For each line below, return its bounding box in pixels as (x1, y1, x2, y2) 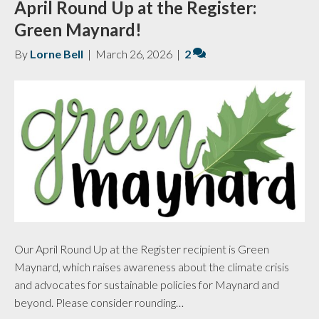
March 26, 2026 (95, 47, 172, 61)
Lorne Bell (30, 47, 83, 61)
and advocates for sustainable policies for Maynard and (14, 277, 279, 291)
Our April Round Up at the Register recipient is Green (14, 241, 269, 256)
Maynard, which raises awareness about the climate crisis (14, 259, 289, 273)
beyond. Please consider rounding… (14, 295, 184, 309)
